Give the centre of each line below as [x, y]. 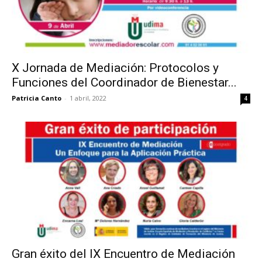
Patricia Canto [37, 98]
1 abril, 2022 [88, 98]
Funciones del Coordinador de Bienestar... [124, 82]
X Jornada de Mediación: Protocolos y [115, 68]
